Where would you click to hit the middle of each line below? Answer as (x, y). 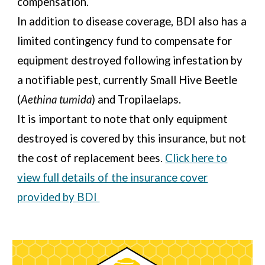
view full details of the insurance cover (113, 177)
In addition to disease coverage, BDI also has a (132, 21)
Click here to (196, 158)
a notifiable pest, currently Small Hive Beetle (127, 80)
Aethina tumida (56, 99)
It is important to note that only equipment (123, 119)
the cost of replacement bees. (91, 158)
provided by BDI (59, 197)
